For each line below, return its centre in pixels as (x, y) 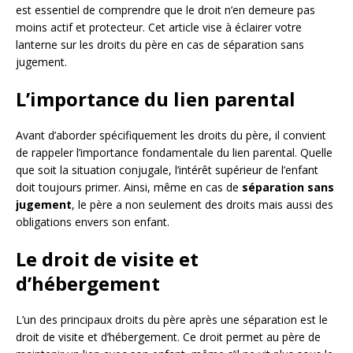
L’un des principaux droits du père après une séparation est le (172, 320)
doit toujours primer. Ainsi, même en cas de (129, 188)
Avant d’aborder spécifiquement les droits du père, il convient (171, 136)
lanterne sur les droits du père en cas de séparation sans (160, 45)
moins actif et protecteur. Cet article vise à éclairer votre (159, 28)
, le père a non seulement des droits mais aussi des (203, 205)
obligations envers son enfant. (93, 222)
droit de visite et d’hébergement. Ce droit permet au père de (168, 337)
